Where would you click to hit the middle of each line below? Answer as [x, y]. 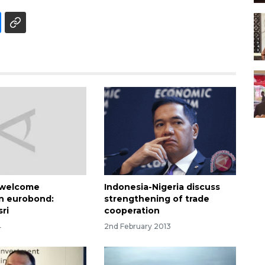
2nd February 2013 [137, 226]
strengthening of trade [156, 198]
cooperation [132, 210]
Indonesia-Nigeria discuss [162, 187]
